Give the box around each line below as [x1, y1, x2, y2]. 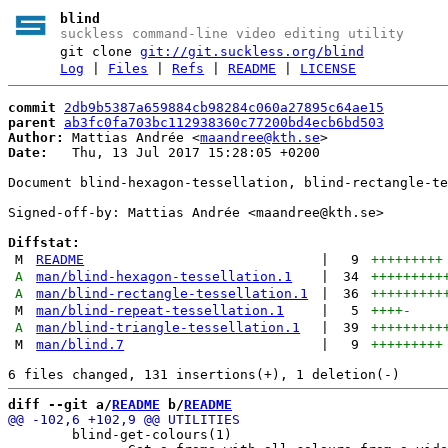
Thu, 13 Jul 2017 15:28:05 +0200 [48, 144, 320, 160]
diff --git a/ [8, 396, 112, 412]
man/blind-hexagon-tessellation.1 [36, 268, 293, 284]
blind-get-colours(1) [8, 426, 232, 442]
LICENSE [300, 61, 357, 76]
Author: [8, 129, 64, 145]
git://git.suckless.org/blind [140, 44, 365, 59]
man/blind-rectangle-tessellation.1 [36, 285, 309, 301]
